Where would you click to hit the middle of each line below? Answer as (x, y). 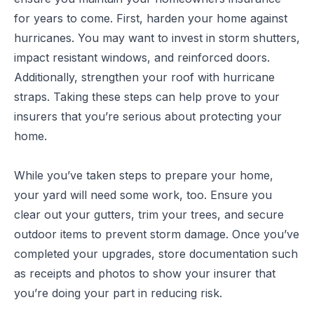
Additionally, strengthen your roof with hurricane (144, 77)
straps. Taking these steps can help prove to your (147, 97)
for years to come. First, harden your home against (151, 18)
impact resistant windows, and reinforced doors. (142, 57)
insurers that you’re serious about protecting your (148, 116)
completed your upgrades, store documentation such (156, 254)
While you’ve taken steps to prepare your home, (144, 175)
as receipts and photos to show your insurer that (145, 273)
